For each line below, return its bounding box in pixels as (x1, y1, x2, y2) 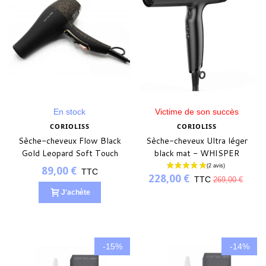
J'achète (61, 188, 90, 197)
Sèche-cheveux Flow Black (18, 135, 121, 147)
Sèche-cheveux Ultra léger (145, 135, 248, 147)
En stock (53, 107, 85, 117)
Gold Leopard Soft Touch (21, 147, 118, 160)
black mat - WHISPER (154, 147, 239, 160)
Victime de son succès (154, 107, 239, 117)
